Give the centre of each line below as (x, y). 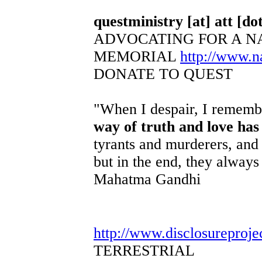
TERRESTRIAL (144, 250)
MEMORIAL (137, 56)
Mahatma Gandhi (147, 179)
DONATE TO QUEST (163, 74)
